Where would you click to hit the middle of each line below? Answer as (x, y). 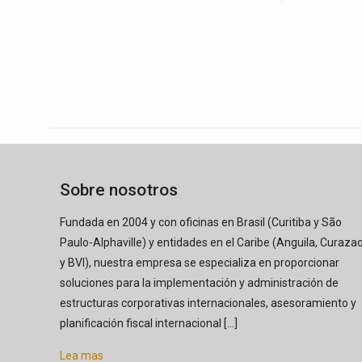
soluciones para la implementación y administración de (199, 283)
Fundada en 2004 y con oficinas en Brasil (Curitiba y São (201, 222)
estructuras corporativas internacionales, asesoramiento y (208, 303)
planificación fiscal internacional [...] (149, 323)
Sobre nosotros (119, 190)
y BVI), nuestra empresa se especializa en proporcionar (200, 263)
